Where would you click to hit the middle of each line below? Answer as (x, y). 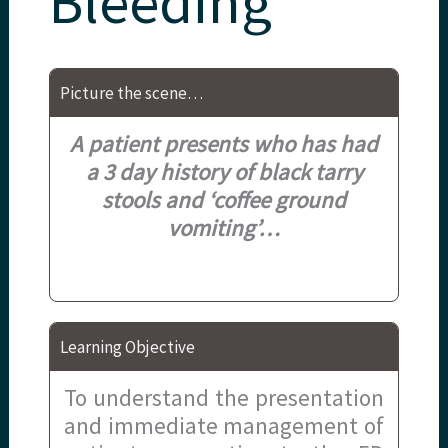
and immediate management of (224, 425)
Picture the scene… (132, 92)
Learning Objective (128, 346)
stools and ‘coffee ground (224, 199)
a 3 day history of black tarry (224, 171)
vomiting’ (213, 227)
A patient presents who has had (224, 143)
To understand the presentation (224, 397)
